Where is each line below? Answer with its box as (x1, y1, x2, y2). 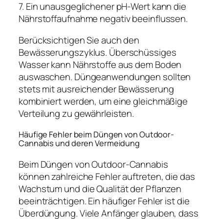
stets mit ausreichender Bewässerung (19, 82, 174, 95)
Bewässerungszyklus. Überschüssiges (19, 45, 176, 59)
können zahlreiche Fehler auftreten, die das (19, 170, 195, 183)
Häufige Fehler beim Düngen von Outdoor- (19, 129, 175, 140)
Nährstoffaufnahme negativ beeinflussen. (19, 12, 188, 25)
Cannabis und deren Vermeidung (19, 138, 140, 149)
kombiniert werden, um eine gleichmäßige (19, 94, 188, 108)
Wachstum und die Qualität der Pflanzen (19, 182, 182, 196)
